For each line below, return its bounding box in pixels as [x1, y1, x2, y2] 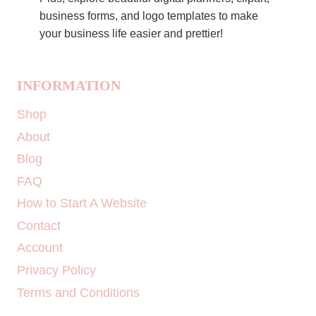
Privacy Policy [17, 263, 96, 278]
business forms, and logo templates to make [39, 10, 258, 23]
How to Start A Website [17, 196, 147, 211]
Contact [17, 218, 61, 233]
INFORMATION [17, 78, 121, 94]
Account [17, 241, 63, 255]
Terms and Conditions [17, 285, 140, 300]
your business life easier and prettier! [39, 28, 223, 40]
